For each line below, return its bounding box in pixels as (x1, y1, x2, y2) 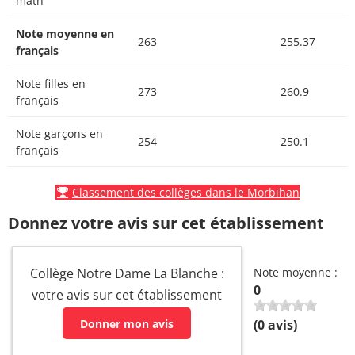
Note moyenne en (16, 26, 114, 42)
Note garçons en (16, 126, 103, 142)
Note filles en (16, 76, 86, 92)
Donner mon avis (80, 315, 174, 331)
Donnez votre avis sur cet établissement (8, 212, 324, 235)
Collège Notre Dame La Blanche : (29, 265, 224, 283)
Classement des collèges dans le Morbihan (72, 185, 300, 200)
